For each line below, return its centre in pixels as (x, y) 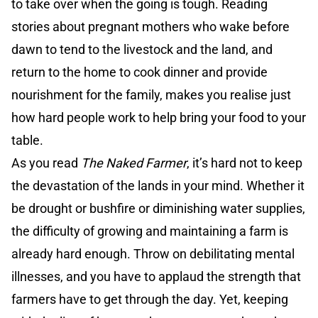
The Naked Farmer (134, 163)
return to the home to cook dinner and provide (139, 72)
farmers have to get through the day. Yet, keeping (150, 300)
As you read (46, 163)
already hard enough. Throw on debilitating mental (153, 254)
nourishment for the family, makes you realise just (151, 95)
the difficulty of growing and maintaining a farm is (150, 231)
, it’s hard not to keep (245, 163)
